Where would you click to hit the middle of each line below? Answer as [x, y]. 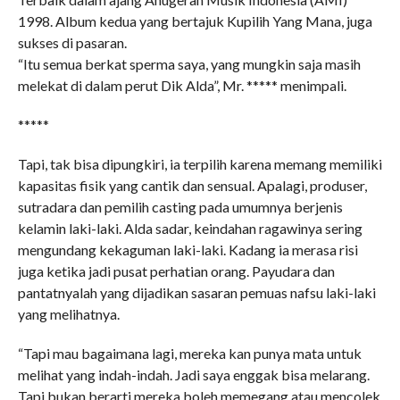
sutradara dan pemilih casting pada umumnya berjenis [180, 207]
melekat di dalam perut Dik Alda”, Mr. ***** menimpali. [182, 85]
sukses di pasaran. [72, 42]
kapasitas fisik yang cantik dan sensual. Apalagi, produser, [192, 185]
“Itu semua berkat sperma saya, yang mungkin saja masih [189, 64]
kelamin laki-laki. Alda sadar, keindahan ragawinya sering [190, 228]
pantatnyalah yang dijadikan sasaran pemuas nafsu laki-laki [196, 292]
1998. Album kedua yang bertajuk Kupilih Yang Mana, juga [195, 21]
